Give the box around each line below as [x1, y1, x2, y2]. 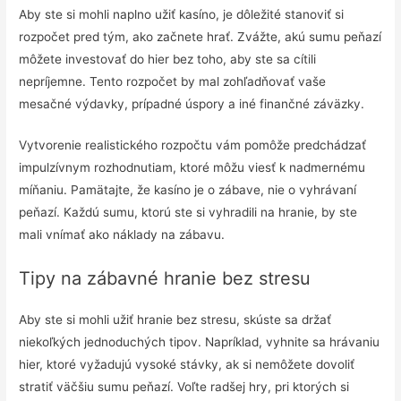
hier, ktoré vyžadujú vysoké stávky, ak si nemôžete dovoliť [19, 357, 355, 372]
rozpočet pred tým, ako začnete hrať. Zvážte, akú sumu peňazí [19, 29, 382, 44]
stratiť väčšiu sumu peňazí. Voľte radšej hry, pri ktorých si [19, 380, 350, 395]
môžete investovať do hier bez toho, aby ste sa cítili [19, 51, 317, 66]
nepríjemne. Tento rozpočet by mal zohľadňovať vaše [19, 73, 327, 89]
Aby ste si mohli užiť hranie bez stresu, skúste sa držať [19, 312, 332, 328]
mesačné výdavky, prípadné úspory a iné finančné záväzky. [19, 96, 365, 111]
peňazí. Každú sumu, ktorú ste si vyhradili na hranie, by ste [19, 205, 358, 220]
